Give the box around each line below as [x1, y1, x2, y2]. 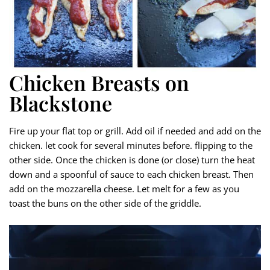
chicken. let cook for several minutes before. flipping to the [9, 139, 253, 152]
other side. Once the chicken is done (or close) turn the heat [9, 154, 255, 166]
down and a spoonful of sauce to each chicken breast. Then [9, 168, 254, 181]
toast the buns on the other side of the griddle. [9, 197, 201, 210]
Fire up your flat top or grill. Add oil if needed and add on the [9, 125, 261, 137]
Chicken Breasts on [9, 69, 189, 97]
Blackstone [9, 89, 112, 118]
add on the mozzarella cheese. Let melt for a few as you [9, 183, 239, 195]
